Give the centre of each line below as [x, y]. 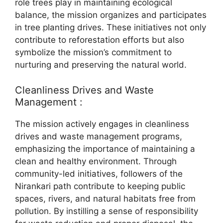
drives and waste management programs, [99, 136]
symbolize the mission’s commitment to [93, 53]
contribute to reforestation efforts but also [100, 40]
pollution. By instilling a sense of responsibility [107, 211]
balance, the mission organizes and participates [111, 15]
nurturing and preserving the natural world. [101, 65]
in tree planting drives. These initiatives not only [111, 28]
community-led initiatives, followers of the [99, 173]
